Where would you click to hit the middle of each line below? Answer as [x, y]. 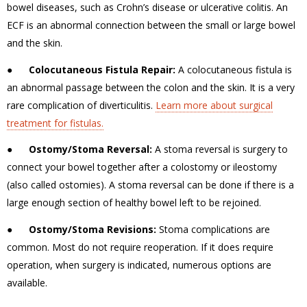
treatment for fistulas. [55, 123]
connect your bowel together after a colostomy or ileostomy [142, 167]
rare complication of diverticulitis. [80, 105]
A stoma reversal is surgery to [220, 149]
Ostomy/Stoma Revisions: [93, 229]
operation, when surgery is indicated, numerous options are [139, 265]
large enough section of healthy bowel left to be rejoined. [134, 202]
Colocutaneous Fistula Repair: [102, 69]
